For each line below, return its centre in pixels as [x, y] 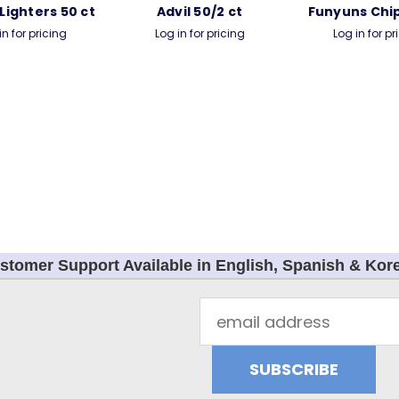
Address [232, 334]
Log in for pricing [199, 34]
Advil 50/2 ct [199, 12]
